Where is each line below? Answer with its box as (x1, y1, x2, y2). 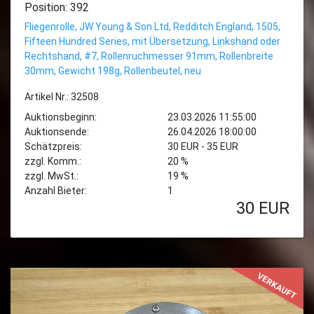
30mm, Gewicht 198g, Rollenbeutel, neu (25, 64, 201, 76)
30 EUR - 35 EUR (168, 140, 238, 152)
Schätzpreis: (25, 140, 82, 152)
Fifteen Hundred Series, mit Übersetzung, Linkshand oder (25, 35, 280, 47)
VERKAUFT (255, 271, 299, 302)
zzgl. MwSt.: (25, 170, 78, 182)
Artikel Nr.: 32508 (25, 90, 99, 102)
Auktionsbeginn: (25, 111, 97, 123)
